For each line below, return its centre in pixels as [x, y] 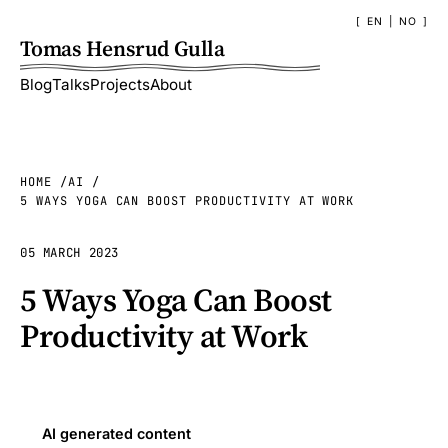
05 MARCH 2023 [70, 253]
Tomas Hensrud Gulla [122, 48]
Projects [120, 85]
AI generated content [117, 434]
